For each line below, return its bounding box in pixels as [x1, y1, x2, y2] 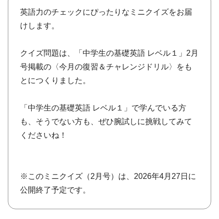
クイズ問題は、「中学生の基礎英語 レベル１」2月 [20, 49, 198, 58]
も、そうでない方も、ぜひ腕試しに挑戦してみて [20, 117, 192, 126]
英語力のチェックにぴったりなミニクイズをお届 [20, 8, 192, 17]
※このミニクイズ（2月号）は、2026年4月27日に [20, 172, 196, 181]
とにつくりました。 [20, 76, 90, 85]
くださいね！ [20, 131, 67, 140]
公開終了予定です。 [20, 186, 90, 195]
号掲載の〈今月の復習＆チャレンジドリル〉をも [20, 63, 192, 71]
